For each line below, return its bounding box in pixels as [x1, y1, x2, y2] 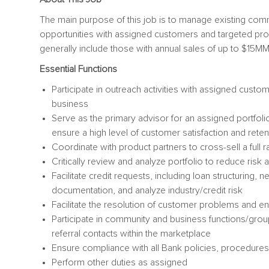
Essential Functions [40, 64, 117, 74]
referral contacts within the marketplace [52, 228, 211, 238]
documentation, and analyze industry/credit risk [52, 185, 243, 195]
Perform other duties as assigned [52, 257, 187, 267]
